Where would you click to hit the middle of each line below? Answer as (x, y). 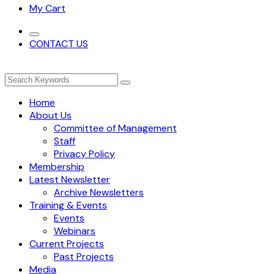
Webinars (75, 231)
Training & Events (68, 205)
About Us (50, 115)
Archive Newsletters (99, 192)
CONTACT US (59, 44)
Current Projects (67, 244)
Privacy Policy (84, 154)
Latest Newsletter (70, 180)
